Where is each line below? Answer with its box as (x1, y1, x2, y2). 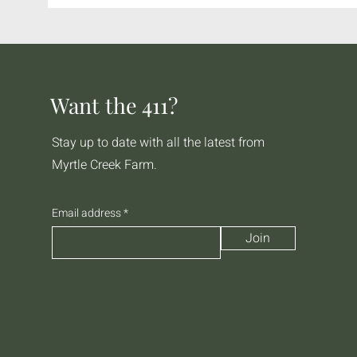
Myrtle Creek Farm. (51, 155, 157, 175)
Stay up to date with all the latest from (51, 132, 265, 152)
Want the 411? (49, 90, 178, 120)
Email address (51, 204, 121, 222)
